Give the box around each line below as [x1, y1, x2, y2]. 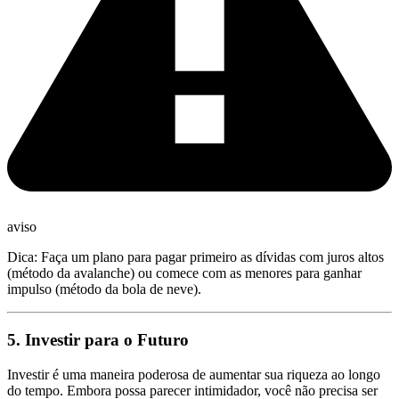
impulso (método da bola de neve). [7, 281, 201, 297]
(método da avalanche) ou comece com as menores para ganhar [7, 265, 362, 281]
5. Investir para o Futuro [7, 330, 189, 350]
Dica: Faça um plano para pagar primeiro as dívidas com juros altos [7, 249, 384, 265]
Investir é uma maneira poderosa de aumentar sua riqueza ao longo [7, 366, 380, 382]
